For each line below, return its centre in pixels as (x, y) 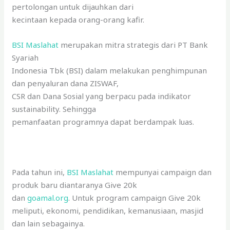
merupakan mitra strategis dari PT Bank (133, 44)
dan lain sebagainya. (49, 223)
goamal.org (48, 197)
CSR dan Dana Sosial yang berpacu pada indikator (102, 96)
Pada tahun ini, (40, 172)
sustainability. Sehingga (54, 109)
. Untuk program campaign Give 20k (135, 197)
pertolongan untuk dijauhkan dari (73, 6)
